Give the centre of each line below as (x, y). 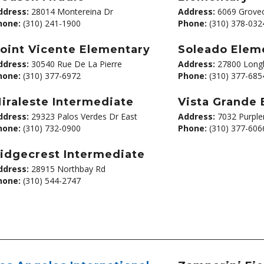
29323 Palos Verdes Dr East (83, 116)
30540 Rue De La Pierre (75, 64)
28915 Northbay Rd (67, 169)
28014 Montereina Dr (71, 11)
